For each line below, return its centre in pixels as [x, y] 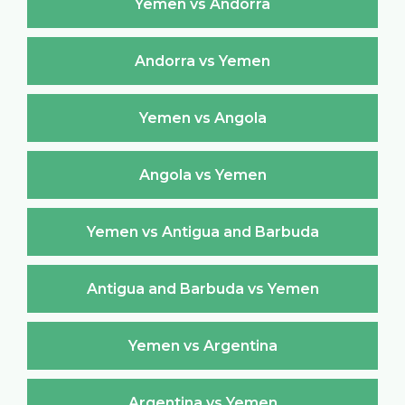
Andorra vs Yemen [202, 61]
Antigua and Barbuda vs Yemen [202, 288]
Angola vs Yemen [202, 174]
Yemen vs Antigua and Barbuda [202, 231]
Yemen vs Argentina [202, 345]
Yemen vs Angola [202, 118]
